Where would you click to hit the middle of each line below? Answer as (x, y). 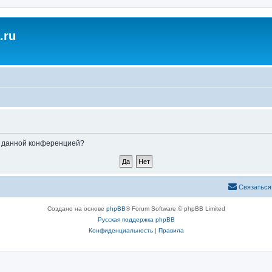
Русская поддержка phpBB (136, 219)
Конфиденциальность (121, 230)
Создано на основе (76, 208)
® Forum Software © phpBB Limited (175, 208)
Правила (171, 230)
